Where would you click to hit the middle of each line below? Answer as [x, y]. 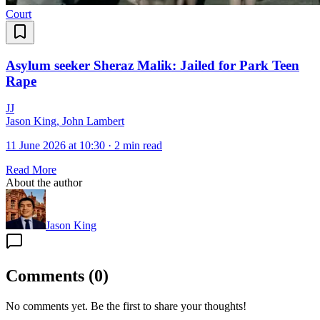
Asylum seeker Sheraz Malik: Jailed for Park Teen [152, 65]
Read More [31, 170]
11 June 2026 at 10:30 [55, 146]
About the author [44, 183]
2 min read [138, 146]
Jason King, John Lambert [65, 121]
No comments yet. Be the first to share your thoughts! [126, 306]
